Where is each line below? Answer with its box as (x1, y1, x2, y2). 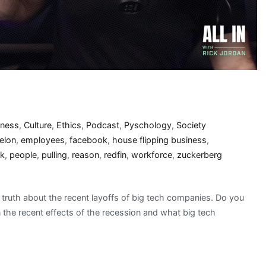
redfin (104, 150, 126, 160)
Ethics (56, 120, 82, 131)
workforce (131, 150, 172, 160)
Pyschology (124, 120, 172, 131)
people (9, 150, 37, 160)
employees (21, 135, 65, 145)
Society (176, 120, 207, 131)
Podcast (86, 120, 120, 131)
